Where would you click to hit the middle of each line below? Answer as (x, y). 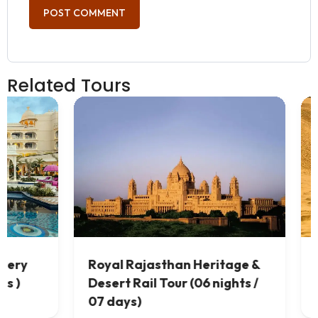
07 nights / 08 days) (127, 283)
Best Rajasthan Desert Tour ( (156, 265)
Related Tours (69, 85)
